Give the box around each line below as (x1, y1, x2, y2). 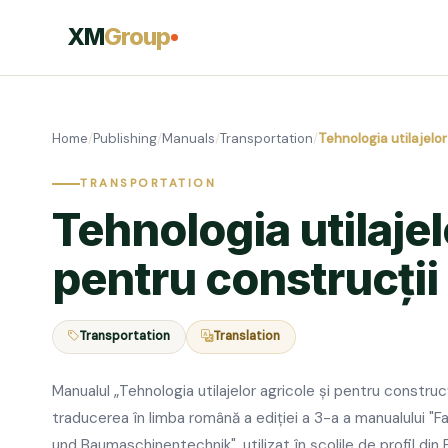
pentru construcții (52, 251, 438, 306)
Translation (213, 328, 281, 345)
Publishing (93, 130, 157, 147)
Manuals (162, 130, 215, 147)
